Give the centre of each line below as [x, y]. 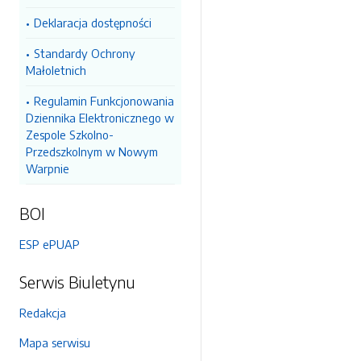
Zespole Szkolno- [70, 135]
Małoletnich [56, 70]
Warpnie [48, 168]
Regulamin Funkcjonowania [104, 101]
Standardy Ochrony [85, 53]
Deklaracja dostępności [93, 23]
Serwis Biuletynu [77, 282]
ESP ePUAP [50, 244]
